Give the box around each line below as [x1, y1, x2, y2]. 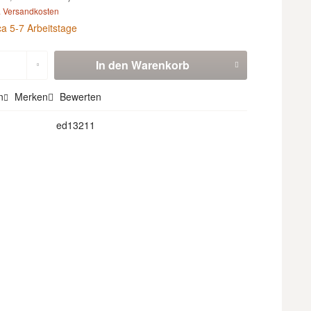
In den [95, 57, 128, 73]
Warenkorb [131, 57, 190, 73]
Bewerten [57, 90, 102, 103]
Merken [15, 90, 49, 103]
